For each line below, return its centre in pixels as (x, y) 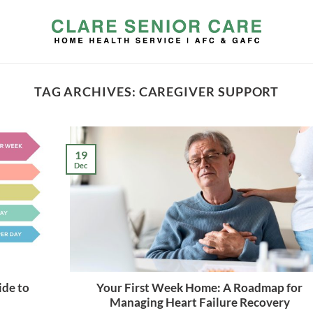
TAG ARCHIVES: (86, 92)
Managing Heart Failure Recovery (199, 303)
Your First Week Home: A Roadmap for (200, 288)
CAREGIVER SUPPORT (209, 92)
